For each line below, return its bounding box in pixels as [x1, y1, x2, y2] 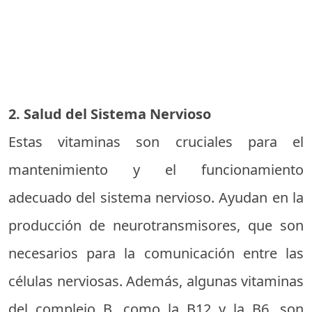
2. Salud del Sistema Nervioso [8, 104, 211, 123]
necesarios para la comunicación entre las [8, 244, 304, 263]
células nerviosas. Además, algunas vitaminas [8, 272, 304, 290]
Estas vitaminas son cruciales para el [8, 132, 304, 151]
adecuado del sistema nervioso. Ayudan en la [8, 188, 304, 207]
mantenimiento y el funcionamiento [8, 160, 304, 179]
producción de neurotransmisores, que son [8, 216, 304, 235]
